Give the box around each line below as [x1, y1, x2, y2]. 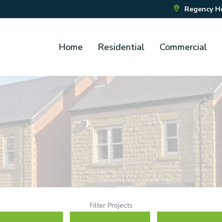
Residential [98, 41, 145, 53]
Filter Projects [89, 201, 133, 210]
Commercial [160, 41, 207, 53]
